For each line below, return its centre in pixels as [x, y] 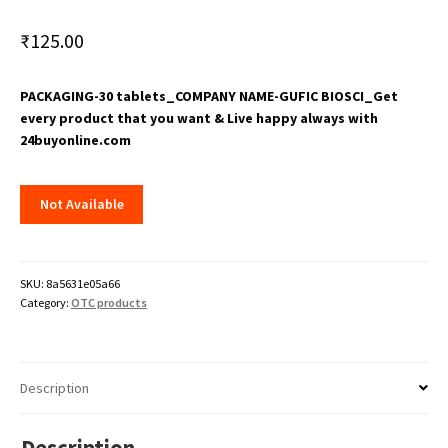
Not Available [81, 204]
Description [54, 388]
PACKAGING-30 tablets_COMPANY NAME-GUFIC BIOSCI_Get [208, 95]
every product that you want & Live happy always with [198, 117]
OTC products [108, 302]
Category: [45, 302]
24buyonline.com [75, 139]
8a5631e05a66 [82, 283]
